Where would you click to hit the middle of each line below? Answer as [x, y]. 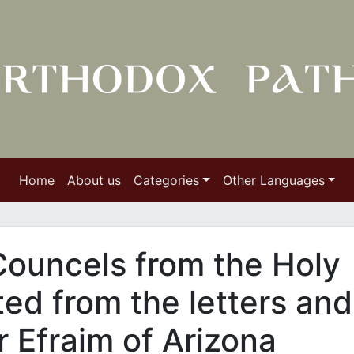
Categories [166, 180]
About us [94, 180]
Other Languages [273, 180]
